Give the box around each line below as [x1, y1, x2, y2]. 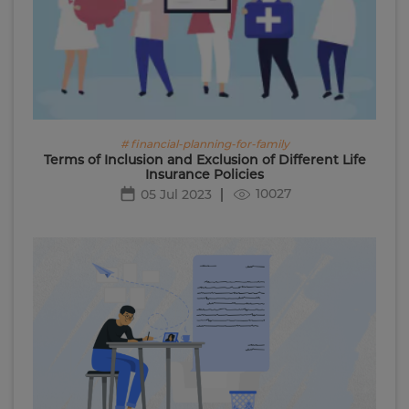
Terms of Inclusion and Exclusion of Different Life [43, 151, 366, 168]
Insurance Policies [145, 165, 264, 183]
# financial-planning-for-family [120, 136, 289, 151]
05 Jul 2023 [140, 185, 212, 203]
